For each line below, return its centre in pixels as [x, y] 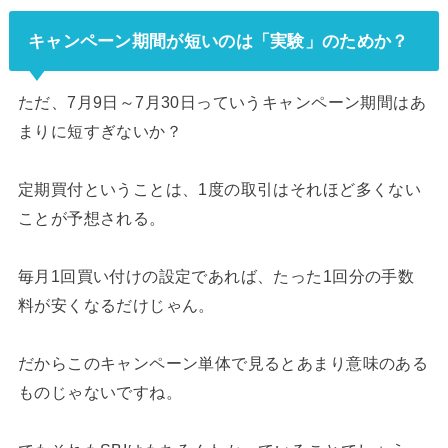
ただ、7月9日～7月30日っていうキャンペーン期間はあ [222, 102]
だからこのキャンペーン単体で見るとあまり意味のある [223, 363]
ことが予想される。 [91, 218]
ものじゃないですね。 [100, 392]
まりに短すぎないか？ [100, 131]
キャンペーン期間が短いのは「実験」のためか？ [218, 40]
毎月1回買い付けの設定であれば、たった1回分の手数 [216, 276]
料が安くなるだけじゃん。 [116, 305]
